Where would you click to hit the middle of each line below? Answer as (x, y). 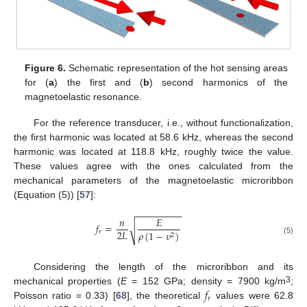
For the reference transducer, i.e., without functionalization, (163, 123)
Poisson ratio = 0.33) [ (65, 296)
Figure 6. (46, 68)
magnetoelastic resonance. (84, 97)
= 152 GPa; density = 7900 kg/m (206, 281)
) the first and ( (99, 83)
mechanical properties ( (67, 281)
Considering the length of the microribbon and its (163, 267)
